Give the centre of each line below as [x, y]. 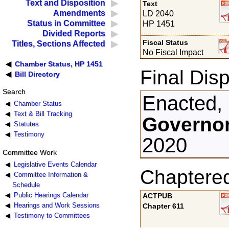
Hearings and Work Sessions [56, 205]
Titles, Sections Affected [59, 44]
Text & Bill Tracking [43, 114]
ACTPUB [158, 196]
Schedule [26, 185]
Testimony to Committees [52, 215]
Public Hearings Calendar [51, 195]
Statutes [26, 124]
